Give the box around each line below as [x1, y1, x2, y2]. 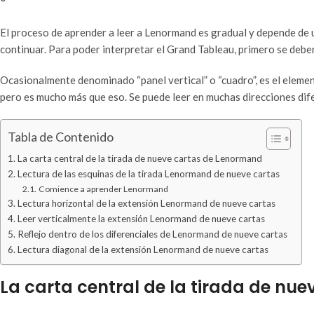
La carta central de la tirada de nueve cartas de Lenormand [17, 153, 262, 165]
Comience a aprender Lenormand [38, 184, 168, 195]
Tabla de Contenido [8, 129, 114, 145]
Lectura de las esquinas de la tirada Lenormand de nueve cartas [17, 168, 280, 180]
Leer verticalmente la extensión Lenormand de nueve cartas [17, 213, 265, 225]
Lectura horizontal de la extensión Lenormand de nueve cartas [17, 198, 275, 210]
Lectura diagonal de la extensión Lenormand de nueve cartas [17, 244, 268, 256]
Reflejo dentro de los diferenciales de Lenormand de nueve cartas [17, 228, 287, 240]
